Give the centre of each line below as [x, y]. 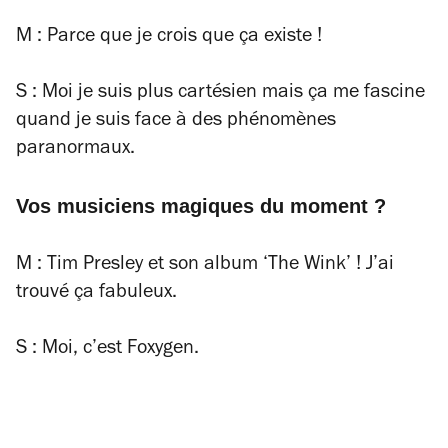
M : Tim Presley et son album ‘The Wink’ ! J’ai [205, 265]
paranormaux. [75, 149]
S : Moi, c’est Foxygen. [107, 349]
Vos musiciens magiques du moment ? [201, 205]
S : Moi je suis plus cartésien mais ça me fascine [220, 93]
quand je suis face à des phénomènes [176, 121]
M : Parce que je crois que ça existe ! [169, 37]
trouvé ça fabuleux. [96, 293]
